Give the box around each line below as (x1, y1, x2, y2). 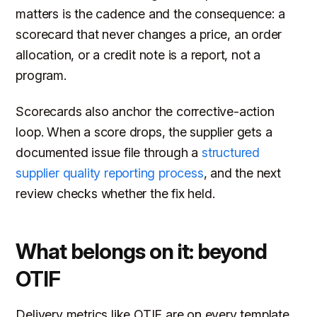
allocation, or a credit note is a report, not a (16, 47, 261, 63)
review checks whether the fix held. (16, 185, 215, 201)
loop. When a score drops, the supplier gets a (16, 124, 272, 139)
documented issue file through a (16, 144, 202, 160)
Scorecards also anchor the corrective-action (16, 103, 275, 119)
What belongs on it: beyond (16, 238, 267, 264)
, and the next (203, 165, 281, 180)
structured (202, 144, 260, 160)
